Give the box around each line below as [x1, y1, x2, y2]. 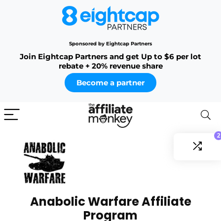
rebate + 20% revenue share [58, 61, 163, 71]
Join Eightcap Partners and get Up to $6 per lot [20, 52, 201, 61]
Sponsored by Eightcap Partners [69, 40, 152, 47]
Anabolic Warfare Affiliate [30, 193, 191, 210]
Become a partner [76, 78, 145, 87]
